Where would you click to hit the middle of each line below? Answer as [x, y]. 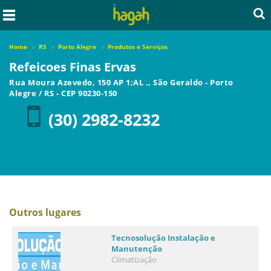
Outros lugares [45, 212]
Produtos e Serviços [138, 47]
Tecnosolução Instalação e [164, 238]
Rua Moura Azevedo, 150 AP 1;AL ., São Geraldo [107, 82]
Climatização [134, 260]
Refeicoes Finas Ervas [73, 67]
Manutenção [137, 249]
